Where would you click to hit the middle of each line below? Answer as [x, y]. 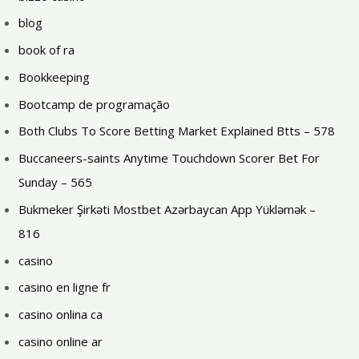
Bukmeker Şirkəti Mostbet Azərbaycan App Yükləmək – [167, 209]
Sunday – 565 [56, 182]
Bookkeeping [54, 77]
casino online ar [61, 341]
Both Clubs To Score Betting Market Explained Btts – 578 [177, 131]
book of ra [47, 50]
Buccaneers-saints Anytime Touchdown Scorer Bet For [169, 158]
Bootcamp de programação [95, 104]
